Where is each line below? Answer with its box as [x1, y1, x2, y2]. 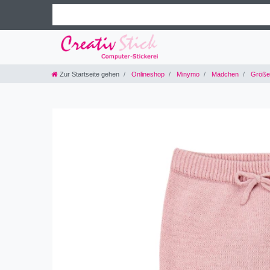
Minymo [175, 70, 199, 78]
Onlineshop [130, 70, 165, 78]
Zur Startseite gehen [60, 70, 119, 78]
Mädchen [210, 70, 239, 78]
